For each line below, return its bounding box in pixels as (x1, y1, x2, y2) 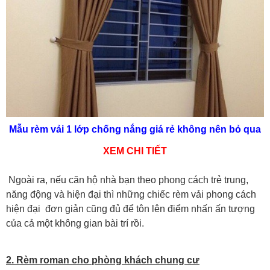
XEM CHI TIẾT (103, 146, 167, 157)
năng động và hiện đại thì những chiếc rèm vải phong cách (6, 189, 256, 200)
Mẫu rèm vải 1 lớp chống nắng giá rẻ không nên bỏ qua (9, 124, 261, 135)
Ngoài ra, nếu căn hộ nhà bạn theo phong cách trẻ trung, (6, 175, 248, 186)
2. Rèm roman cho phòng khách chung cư (6, 255, 199, 266)
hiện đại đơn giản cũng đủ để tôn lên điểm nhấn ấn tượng (6, 204, 255, 215)
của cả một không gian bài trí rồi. (6, 218, 144, 229)
